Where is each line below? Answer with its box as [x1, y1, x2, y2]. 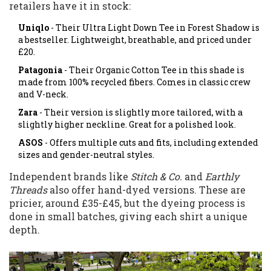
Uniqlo [18, 22, 49, 34]
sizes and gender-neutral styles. [18, 149, 154, 161]
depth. [9, 223, 40, 237]
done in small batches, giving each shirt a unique [9, 210, 247, 223]
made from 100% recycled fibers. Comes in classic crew [18, 76, 250, 88]
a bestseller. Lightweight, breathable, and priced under [18, 34, 252, 46]
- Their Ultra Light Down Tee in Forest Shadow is [49, 22, 260, 34]
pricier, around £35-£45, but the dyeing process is [9, 197, 245, 210]
